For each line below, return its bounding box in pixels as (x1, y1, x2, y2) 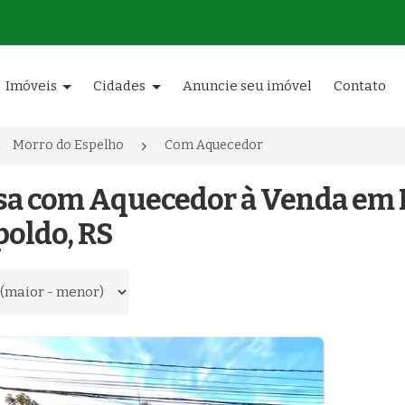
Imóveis (5, 78, 60, 94)
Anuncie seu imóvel (182, 78, 312, 94)
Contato (333, 78, 386, 94)
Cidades (93, 78, 149, 94)
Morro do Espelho (13, 137, 124, 153)
